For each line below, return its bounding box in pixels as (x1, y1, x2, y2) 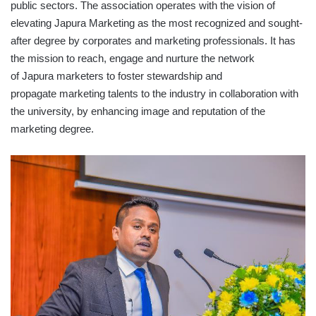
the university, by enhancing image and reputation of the (11, 105, 265, 118)
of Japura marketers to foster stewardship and (11, 70, 222, 83)
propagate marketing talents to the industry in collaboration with (11, 87, 298, 100)
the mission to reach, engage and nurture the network (11, 52, 255, 65)
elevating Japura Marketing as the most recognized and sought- (11, 17, 303, 30)
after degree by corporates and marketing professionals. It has (11, 35, 296, 47)
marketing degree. (11, 123, 94, 135)
